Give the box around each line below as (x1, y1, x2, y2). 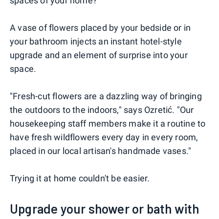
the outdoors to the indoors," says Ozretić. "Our (10, 104, 194, 115)
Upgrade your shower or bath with (10, 200, 199, 216)
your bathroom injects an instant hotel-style (10, 36, 182, 46)
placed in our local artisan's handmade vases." (10, 145, 192, 156)
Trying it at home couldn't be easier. (10, 173, 150, 183)
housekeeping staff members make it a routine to (10, 118, 206, 129)
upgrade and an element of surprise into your (10, 49, 188, 60)
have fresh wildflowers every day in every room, (10, 131, 198, 142)
